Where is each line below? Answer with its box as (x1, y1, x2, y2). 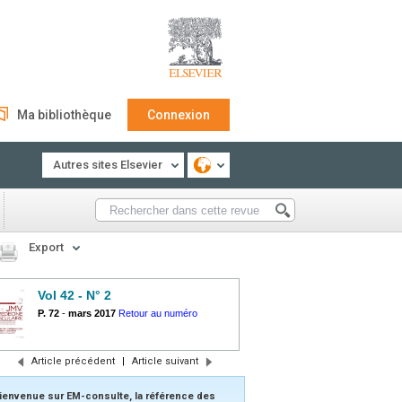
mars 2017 (68, 308, 116, 319)
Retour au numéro (118, 308, 197, 319)
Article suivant (131, 355, 198, 367)
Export (29, 240, 64, 254)
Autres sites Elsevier (53, 158, 162, 171)
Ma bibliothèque (17, 108, 111, 122)
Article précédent (31, 355, 115, 367)
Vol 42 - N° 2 (38, 288, 111, 302)
